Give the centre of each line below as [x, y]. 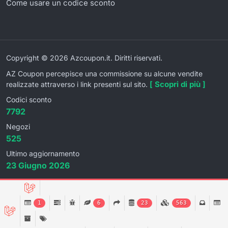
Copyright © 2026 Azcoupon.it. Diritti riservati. [84, 58]
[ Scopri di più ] [178, 84]
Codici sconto [29, 99]
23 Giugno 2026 [38, 165]
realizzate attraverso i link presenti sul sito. [78, 84]
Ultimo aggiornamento [43, 153]
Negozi [18, 126]
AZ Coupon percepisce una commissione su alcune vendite [104, 73]
